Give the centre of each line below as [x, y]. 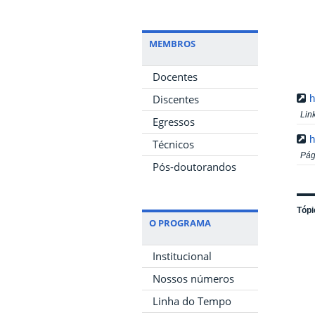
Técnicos [173, 144]
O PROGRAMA [180, 223]
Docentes [175, 77]
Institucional [182, 256]
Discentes [176, 99]
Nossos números [193, 278]
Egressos [174, 122]
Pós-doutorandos [194, 167]
